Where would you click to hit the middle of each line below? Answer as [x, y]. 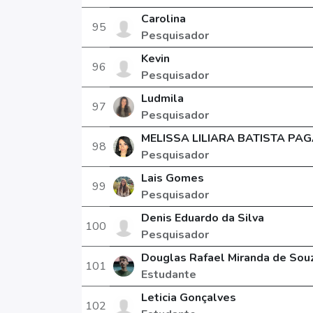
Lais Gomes [172, 178]
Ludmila [162, 99]
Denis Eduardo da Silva [202, 218]
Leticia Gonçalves [188, 298]
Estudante [168, 275]
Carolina [163, 19]
